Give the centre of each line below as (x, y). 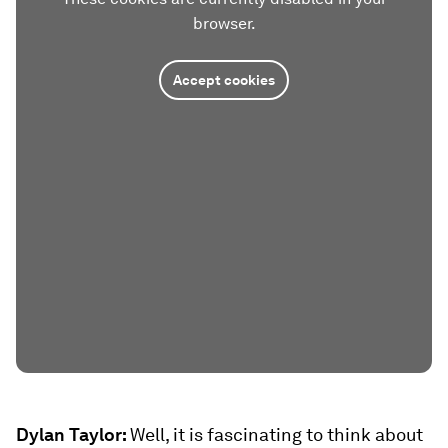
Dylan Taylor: (73, 434)
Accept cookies (224, 79)
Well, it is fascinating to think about (276, 434)
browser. (224, 23)
